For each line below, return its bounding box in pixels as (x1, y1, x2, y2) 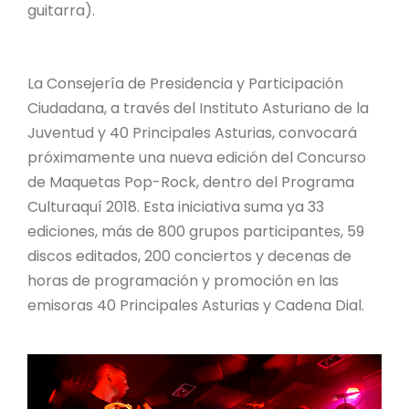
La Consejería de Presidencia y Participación (27, 73, 343, 94)
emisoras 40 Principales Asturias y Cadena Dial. (27, 295, 364, 316)
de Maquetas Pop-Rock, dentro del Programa (27, 172, 354, 193)
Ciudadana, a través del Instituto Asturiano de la (27, 98, 369, 119)
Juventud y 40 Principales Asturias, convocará (27, 122, 357, 143)
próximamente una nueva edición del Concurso (27, 147, 366, 168)
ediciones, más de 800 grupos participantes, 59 (27, 221, 364, 242)
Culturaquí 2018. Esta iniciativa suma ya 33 (27, 196, 324, 217)
